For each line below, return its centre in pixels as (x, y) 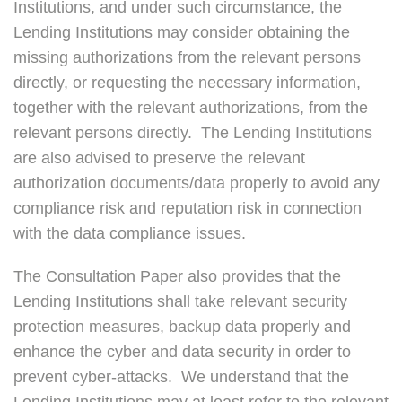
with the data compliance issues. (130, 234)
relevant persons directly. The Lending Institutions (193, 133)
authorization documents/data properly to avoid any (197, 184)
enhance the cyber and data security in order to (182, 352)
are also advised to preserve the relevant (159, 158)
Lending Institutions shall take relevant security (180, 302)
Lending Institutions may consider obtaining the (182, 33)
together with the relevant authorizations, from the (191, 108)
